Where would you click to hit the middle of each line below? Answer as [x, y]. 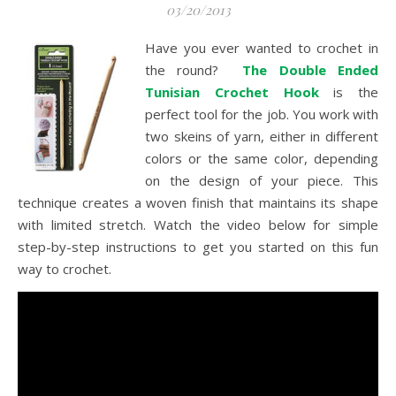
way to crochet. [65, 269]
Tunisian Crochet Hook [232, 92]
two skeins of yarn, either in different [262, 136]
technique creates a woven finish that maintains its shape [198, 202]
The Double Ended [311, 70]
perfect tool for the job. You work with [262, 114]
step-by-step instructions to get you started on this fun [198, 247]
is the [356, 92]
